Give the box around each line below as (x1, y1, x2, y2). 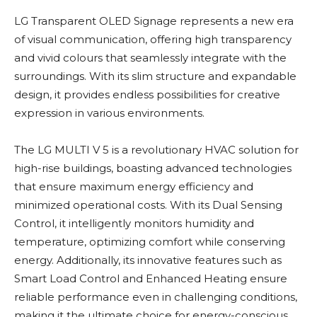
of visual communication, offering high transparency (14, 33, 292, 47)
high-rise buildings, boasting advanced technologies (14, 161, 292, 175)
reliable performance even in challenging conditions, (14, 290, 297, 304)
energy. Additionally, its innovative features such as (14, 253, 282, 267)
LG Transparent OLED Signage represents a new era (14, 14, 294, 28)
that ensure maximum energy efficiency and (14, 180, 253, 194)
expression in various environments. (14, 106, 204, 120)
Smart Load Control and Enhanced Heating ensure (14, 272, 287, 286)
